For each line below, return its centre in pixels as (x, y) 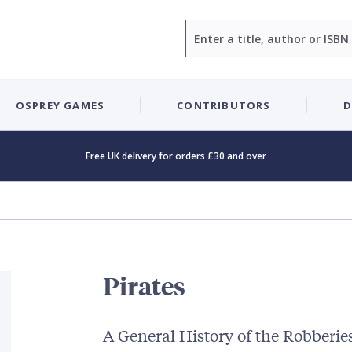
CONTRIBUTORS (224, 105)
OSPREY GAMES (60, 105)
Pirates (144, 286)
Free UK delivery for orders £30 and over (176, 156)
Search (203, 28)
